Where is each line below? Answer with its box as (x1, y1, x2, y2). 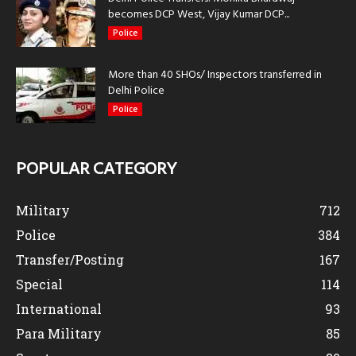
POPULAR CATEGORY (16, 156, 176, 184)
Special (16, 276, 63, 293)
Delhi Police (108, 82, 164, 101)
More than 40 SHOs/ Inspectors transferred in (108, 66, 322, 85)
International (16, 300, 102, 318)
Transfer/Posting (16, 251, 124, 269)
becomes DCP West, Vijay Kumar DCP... (108, 6, 289, 25)
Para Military (16, 325, 102, 342)
